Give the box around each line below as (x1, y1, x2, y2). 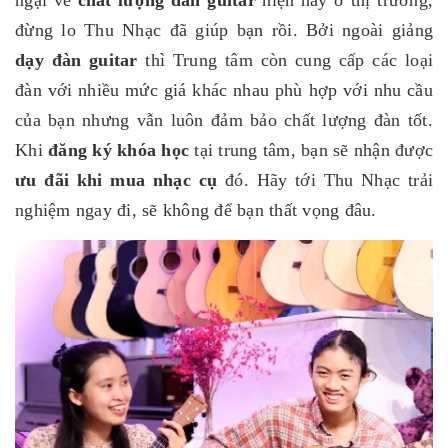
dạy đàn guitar (15, 50, 138, 71)
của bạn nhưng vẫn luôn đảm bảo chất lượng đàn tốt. (15, 110, 433, 131)
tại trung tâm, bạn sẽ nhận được (189, 140, 433, 161)
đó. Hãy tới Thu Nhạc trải (217, 170, 434, 191)
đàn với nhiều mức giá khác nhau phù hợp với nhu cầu (15, 80, 433, 101)
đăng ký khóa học (48, 140, 189, 161)
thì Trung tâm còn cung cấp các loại (137, 50, 434, 71)
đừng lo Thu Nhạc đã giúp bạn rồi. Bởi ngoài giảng (15, 20, 433, 41)
